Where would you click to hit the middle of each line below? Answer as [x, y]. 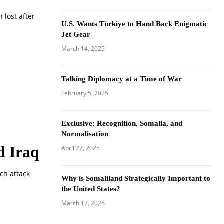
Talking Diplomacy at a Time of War [121, 79]
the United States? [91, 189]
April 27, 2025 [80, 148]
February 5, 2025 [85, 93]
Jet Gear [76, 34]
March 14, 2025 [83, 48]
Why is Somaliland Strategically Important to [136, 178]
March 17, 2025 [83, 203]
